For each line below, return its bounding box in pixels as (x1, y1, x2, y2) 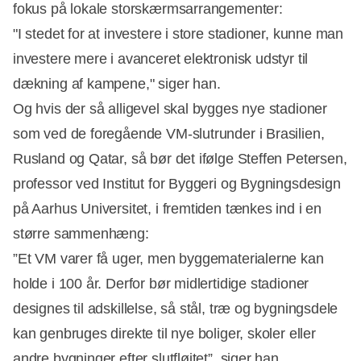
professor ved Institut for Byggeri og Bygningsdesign (13, 176, 341, 193)
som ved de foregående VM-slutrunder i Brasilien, (13, 126, 325, 143)
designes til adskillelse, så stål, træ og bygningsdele (13, 301, 338, 317)
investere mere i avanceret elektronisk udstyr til (13, 51, 309, 68)
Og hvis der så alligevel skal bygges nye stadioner (13, 101, 328, 118)
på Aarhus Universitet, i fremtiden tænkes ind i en (13, 201, 322, 218)
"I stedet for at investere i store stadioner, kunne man (13, 26, 344, 43)
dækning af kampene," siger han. (13, 76, 221, 93)
